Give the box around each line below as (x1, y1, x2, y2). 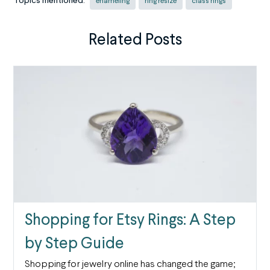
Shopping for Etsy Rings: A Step (24, 212, 236, 228)
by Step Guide (24, 236, 124, 252)
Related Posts (88, 33, 182, 49)
